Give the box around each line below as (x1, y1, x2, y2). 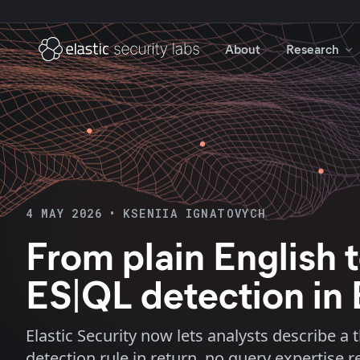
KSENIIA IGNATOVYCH (123, 206, 267, 221)
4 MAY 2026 (26, 206, 102, 221)
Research (286, 40, 339, 57)
